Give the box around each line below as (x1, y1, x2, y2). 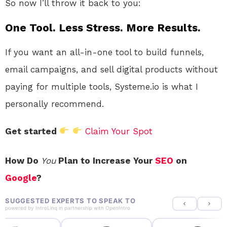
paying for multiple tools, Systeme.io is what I (5, 81, 198, 92)
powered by (5, 204, 35, 211)
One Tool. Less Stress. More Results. (5, 21, 201, 34)
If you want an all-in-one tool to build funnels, (5, 47, 204, 57)
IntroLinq (35, 204, 57, 211)
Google (5, 172, 36, 183)
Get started (5, 126, 59, 136)
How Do (5, 155, 41, 166)
